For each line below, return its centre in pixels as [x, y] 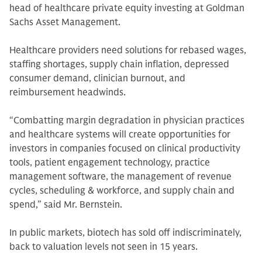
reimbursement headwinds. [69, 92]
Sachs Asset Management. [66, 22]
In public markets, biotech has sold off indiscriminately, [125, 233]
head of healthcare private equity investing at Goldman [127, 8]
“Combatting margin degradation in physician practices [127, 120]
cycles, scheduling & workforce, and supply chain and [122, 191]
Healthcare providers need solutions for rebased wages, [128, 50]
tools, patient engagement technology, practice [110, 163]
